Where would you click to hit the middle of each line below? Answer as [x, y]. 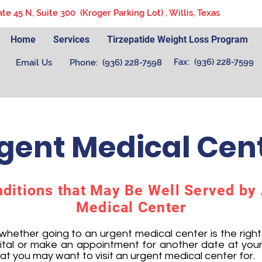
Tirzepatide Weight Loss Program [177, 39]
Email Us [34, 63]
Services [71, 39]
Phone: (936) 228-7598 [116, 63]
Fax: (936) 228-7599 [214, 62]
